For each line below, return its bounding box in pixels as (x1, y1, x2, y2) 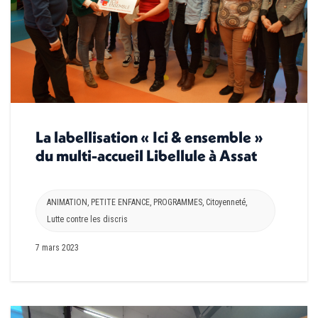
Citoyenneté (206, 197, 246, 208)
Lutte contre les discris (47, 214, 128, 225)
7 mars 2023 (35, 243, 79, 253)
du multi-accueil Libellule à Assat (35, 146, 257, 166)
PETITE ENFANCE (91, 197, 150, 208)
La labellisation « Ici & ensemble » (35, 127, 263, 148)
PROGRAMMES (153, 197, 202, 208)
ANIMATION (47, 197, 87, 208)
